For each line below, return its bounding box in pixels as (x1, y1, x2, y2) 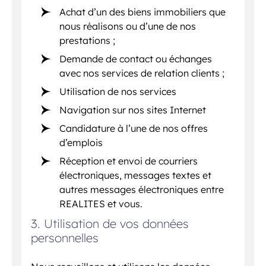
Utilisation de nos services (59, 85, 177, 97)
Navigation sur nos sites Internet (59, 103, 207, 116)
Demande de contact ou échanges (59, 52, 213, 65)
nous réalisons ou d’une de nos (59, 20, 197, 32)
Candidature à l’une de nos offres (59, 122, 208, 134)
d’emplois (59, 136, 103, 148)
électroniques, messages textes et (59, 169, 212, 181)
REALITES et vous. (59, 197, 143, 210)
